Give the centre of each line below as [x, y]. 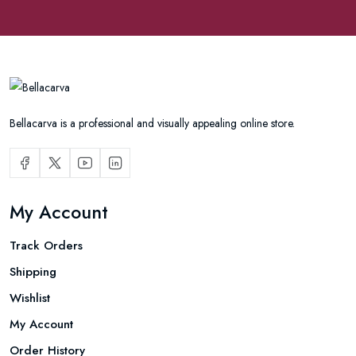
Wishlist [30, 298]
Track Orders [46, 246]
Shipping [33, 272]
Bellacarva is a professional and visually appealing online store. [152, 124]
